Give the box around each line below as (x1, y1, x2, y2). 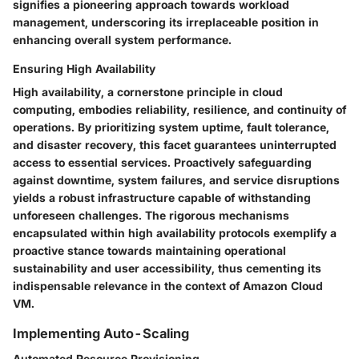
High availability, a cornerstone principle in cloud (13, 85, 283, 99)
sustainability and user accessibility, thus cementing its (13, 261, 321, 276)
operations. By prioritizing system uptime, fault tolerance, (13, 120, 329, 135)
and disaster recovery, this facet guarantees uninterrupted (13, 138, 337, 152)
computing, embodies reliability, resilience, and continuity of (13, 103, 346, 117)
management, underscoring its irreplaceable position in (13, 15, 319, 30)
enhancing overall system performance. (13, 33, 232, 47)
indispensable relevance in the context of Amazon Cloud (13, 279, 323, 293)
